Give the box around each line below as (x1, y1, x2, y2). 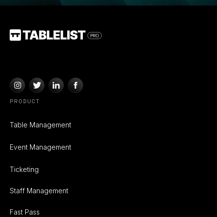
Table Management (10, 121, 71, 129)
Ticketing (10, 165, 39, 174)
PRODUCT (10, 97, 40, 106)
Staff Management (10, 186, 68, 195)
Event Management (10, 143, 71, 152)
